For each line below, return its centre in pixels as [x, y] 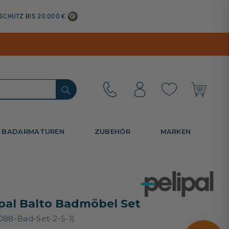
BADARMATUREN [33, 131]
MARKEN [176, 131]
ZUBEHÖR [112, 131]
